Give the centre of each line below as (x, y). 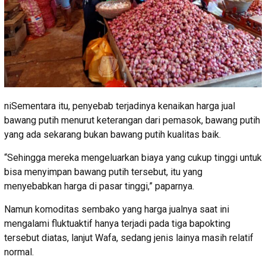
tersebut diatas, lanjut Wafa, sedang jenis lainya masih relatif (129, 238)
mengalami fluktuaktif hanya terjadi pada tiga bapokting (117, 224)
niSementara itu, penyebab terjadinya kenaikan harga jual (120, 106)
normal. (19, 252)
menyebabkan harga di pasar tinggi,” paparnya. (99, 186)
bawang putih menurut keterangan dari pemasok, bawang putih (132, 121)
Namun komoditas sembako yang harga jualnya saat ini (117, 210)
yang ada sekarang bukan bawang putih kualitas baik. (113, 135)
